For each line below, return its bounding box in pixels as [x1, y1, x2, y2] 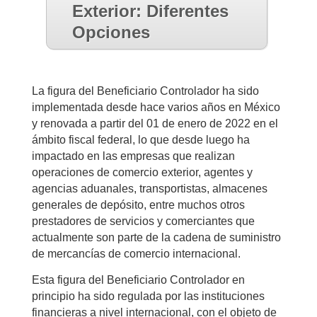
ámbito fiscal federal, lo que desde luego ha [31, 134, 250, 146]
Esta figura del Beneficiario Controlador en [31, 274, 245, 287]
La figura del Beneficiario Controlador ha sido [31, 85, 259, 98]
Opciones [71, 22, 150, 42]
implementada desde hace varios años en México [31, 101, 280, 114]
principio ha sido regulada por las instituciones [31, 290, 265, 303]
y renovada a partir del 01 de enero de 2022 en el [31, 117, 278, 130]
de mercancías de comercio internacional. [31, 248, 241, 260]
